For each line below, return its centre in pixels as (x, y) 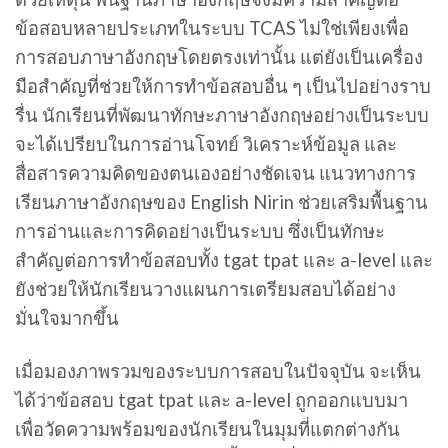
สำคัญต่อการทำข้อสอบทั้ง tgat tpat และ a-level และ (224, 259)
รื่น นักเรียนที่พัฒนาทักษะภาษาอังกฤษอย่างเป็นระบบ (222, 114)
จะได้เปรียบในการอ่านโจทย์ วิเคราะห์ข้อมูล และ (206, 143)
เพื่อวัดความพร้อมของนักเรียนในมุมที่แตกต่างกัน (207, 428)
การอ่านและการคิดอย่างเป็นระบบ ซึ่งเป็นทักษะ (200, 230)
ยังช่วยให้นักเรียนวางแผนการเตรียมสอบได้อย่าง (205, 288)
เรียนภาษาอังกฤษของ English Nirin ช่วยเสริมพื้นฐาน (221, 201)
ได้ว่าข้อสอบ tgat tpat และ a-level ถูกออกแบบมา (211, 399)
